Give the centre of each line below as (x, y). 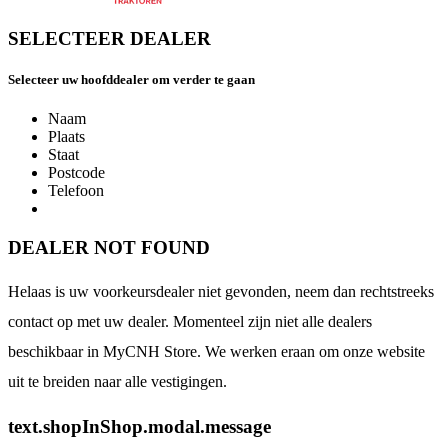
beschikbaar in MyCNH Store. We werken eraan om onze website (216, 352)
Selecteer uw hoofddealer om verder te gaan (131, 79)
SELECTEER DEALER (109, 38)
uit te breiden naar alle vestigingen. (117, 382)
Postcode (76, 172)
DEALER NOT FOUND (109, 247)
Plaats (66, 136)
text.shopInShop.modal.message (139, 427)
